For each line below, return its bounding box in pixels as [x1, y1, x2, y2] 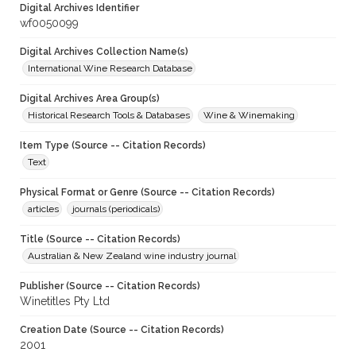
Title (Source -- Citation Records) [20, 234, 180, 246]
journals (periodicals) [72, 203, 160, 215]
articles [28, 203, 59, 215]
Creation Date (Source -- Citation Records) [20, 324, 224, 336]
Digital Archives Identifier [20, 2, 139, 14]
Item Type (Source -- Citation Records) [20, 140, 206, 152]
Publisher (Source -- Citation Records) [20, 281, 200, 292]
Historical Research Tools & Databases [28, 110, 190, 122]
